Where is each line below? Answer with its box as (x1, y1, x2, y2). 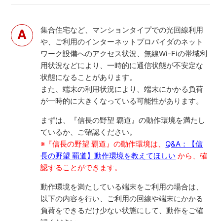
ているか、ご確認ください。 (40, 127, 137, 137)
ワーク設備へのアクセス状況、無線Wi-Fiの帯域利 (40, 48, 208, 58)
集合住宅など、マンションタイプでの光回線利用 (40, 25, 204, 35)
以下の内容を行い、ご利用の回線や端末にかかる (40, 193, 204, 203)
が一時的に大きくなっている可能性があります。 (40, 96, 204, 106)
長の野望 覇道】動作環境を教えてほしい (40, 150, 176, 160)
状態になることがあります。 (40, 72, 137, 82)
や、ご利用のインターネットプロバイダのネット (40, 37, 204, 46)
